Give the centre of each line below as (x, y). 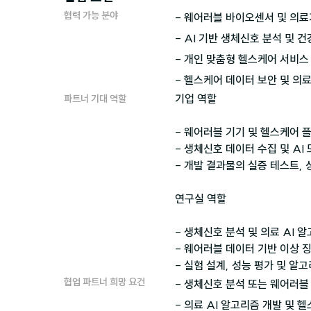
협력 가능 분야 (91, 15)
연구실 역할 (201, 199)
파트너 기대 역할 (95, 98)
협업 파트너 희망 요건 (104, 281)
